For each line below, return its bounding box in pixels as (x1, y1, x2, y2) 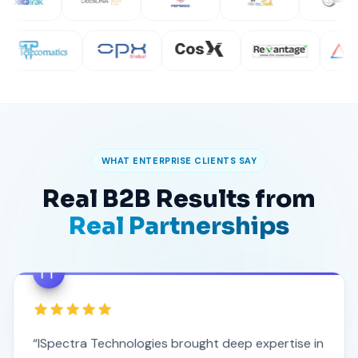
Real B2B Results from (42, 183, 316, 214)
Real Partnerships (69, 210, 289, 241)
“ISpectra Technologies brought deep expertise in (33, 334, 324, 352)
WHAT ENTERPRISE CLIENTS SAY (101, 154, 257, 166)
